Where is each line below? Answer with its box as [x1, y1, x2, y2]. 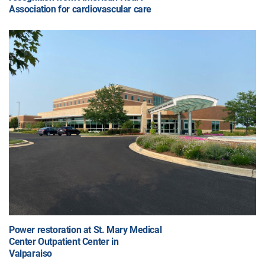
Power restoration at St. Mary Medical [9, 224, 162, 236]
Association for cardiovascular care [9, 3, 152, 15]
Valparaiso [9, 248, 52, 260]
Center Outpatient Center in [9, 236, 119, 248]
